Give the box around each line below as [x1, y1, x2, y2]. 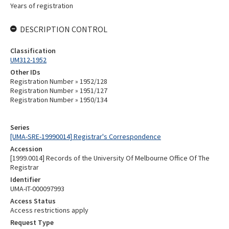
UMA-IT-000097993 [10, 184, 64, 193]
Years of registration [10, 1, 73, 10]
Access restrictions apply [10, 205, 88, 215]
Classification [10, 46, 56, 55]
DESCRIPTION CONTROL [20, 24, 107, 34]
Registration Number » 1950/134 [10, 95, 107, 104]
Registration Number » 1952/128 [10, 77, 107, 86]
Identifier [10, 175, 40, 184]
